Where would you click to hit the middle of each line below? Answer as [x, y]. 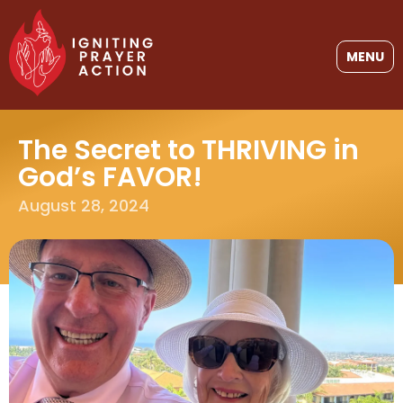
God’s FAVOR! [110, 177]
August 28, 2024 [84, 205]
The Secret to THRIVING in [188, 150]
